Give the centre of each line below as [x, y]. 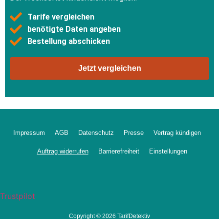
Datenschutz [96, 133]
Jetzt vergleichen [109, 68]
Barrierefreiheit [119, 152]
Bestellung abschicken [69, 41]
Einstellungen [168, 152]
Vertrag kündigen [177, 133]
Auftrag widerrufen [63, 152]
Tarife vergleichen [61, 17]
